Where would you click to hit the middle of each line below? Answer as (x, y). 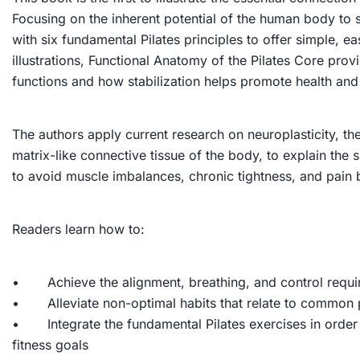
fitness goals (50, 344)
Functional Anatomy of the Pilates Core (206, 60)
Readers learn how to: (78, 229)
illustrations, (50, 60)
